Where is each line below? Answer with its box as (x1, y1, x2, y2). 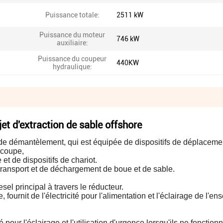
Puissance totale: (45, 11, 100, 19)
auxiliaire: (56, 39, 88, 47)
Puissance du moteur (39, 31, 105, 39)
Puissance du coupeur (38, 55, 107, 63)
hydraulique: (52, 63, 92, 71)
